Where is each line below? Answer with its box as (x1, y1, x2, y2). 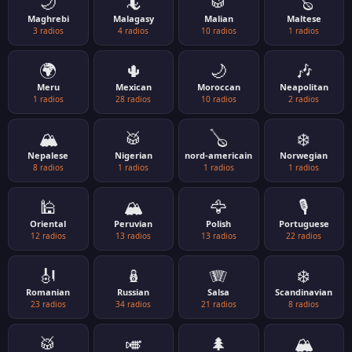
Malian (203, 13, 233, 24)
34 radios (115, 299, 152, 310)
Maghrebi (27, 13, 69, 24)
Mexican (115, 81, 152, 93)
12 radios (30, 230, 66, 241)
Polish (206, 218, 232, 229)
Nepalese (27, 149, 69, 161)
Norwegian (280, 149, 328, 161)
